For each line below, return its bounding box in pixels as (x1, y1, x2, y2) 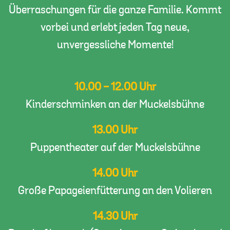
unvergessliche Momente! (56, 37, 174, 53)
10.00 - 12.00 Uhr (74, 80, 156, 95)
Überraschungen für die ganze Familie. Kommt (9, 3, 221, 18)
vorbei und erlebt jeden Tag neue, (41, 20, 189, 35)
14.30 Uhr (92, 209, 138, 224)
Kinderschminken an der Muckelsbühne (26, 97, 204, 112)
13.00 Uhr (92, 123, 138, 138)
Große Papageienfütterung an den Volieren (18, 183, 212, 199)
